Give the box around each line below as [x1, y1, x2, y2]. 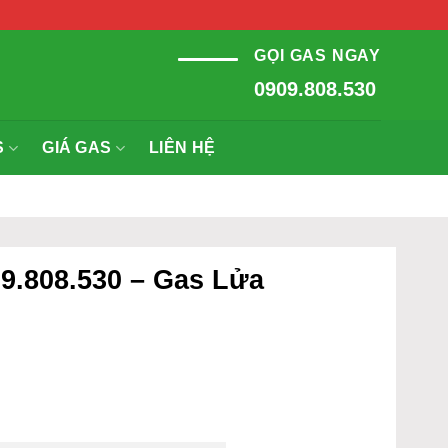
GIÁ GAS [42, 139, 112, 156]
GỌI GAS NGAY [254, 46, 381, 64]
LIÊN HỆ [148, 139, 216, 156]
